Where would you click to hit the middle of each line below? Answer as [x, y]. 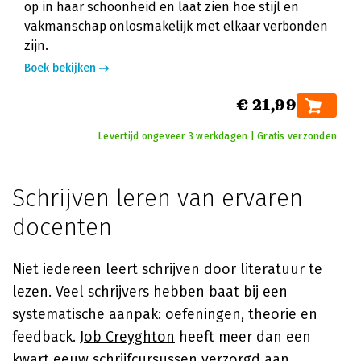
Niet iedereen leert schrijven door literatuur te [167, 269]
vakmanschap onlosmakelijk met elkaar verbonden [176, 26]
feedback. [46, 337]
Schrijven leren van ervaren [158, 198]
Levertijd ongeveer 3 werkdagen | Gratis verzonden [218, 136]
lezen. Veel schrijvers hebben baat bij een [150, 292]
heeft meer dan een [243, 337]
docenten [62, 227]
